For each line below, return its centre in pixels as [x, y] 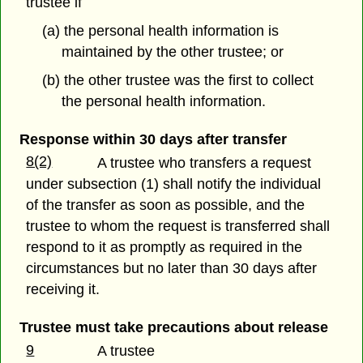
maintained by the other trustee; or [173, 51]
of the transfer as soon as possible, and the [166, 205]
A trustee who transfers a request [205, 162]
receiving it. [63, 289]
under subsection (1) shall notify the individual [174, 184]
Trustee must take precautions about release [173, 327]
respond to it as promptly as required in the [164, 247]
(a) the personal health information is [160, 30]
